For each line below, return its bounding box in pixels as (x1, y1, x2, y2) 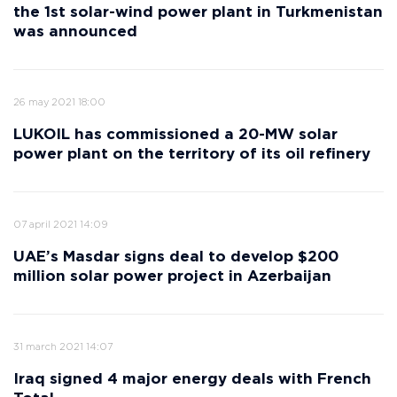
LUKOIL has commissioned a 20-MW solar (13, 128, 338, 142)
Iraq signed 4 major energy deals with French (13, 373, 371, 386)
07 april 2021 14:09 (13, 221, 107, 230)
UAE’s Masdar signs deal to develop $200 (13, 251, 339, 264)
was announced (13, 26, 137, 39)
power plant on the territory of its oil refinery (13, 148, 370, 161)
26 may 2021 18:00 (13, 98, 105, 107)
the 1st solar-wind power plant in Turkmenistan (13, 6, 383, 19)
